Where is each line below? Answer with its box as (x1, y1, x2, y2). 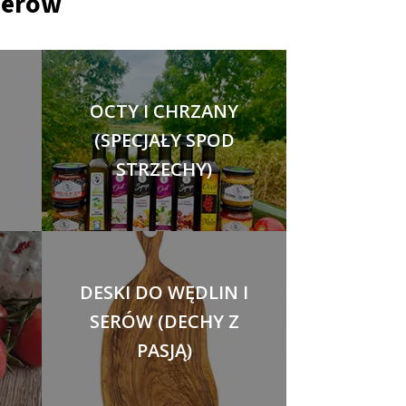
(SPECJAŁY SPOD (93, 128, 235, 152)
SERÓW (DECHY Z (89, 309, 239, 333)
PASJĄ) (136, 338, 192, 362)
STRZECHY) (116, 157, 212, 181)
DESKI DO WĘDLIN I (80, 280, 248, 304)
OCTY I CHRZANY (90, 99, 238, 123)
